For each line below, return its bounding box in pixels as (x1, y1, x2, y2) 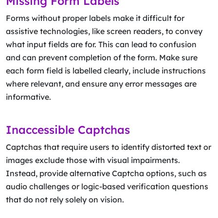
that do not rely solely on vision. (6, 195, 124, 204)
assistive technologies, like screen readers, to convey (6, 26, 202, 36)
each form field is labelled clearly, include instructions (6, 66, 206, 75)
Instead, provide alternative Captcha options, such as (6, 168, 207, 178)
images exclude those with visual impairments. (6, 155, 180, 165)
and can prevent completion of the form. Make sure (6, 53, 198, 62)
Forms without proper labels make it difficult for (6, 13, 184, 23)
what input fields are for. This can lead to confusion (6, 39, 197, 49)
